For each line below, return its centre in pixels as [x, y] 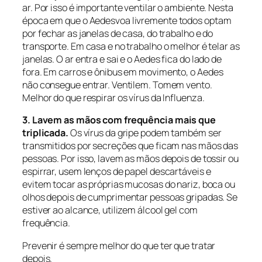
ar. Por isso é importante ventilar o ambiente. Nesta [128, 8]
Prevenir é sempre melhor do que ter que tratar [119, 245]
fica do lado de [191, 59]
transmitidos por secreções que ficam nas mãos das [130, 146]
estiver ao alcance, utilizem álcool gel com [110, 210]
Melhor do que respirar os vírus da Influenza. [113, 98]
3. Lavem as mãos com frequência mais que [119, 120]
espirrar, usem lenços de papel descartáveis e [117, 172]
